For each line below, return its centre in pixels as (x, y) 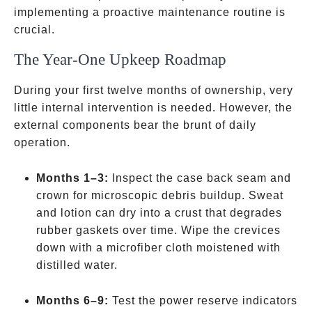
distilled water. (77, 265)
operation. (42, 142)
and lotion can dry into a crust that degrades (159, 213)
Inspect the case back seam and (200, 178)
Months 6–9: (72, 301)
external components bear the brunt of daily (135, 125)
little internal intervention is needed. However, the (153, 108)
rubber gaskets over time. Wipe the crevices (158, 230)
